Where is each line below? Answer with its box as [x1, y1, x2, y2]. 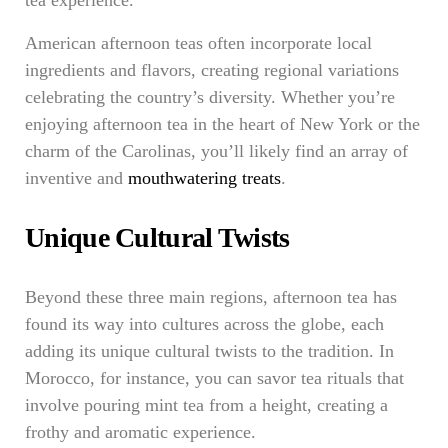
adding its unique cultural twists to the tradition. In [25, 341, 394, 361]
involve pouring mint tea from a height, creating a [25, 395, 388, 415]
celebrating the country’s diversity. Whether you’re [25, 87, 395, 107]
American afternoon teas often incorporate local [25, 33, 372, 53]
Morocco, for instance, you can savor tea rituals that [25, 368, 404, 388]
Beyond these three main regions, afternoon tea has [25, 287, 397, 307]
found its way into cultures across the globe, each [25, 314, 384, 334]
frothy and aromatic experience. [25, 422, 256, 442]
